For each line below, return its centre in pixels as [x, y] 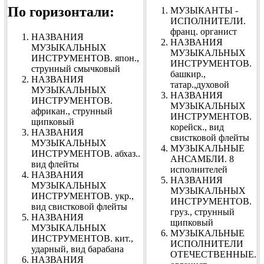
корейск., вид [197, 127]
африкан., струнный [72, 111]
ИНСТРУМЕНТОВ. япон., [85, 58]
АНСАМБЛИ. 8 [202, 159]
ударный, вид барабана [77, 249]
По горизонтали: [61, 11]
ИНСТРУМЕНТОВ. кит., [82, 238]
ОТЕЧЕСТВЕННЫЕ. [213, 254]
